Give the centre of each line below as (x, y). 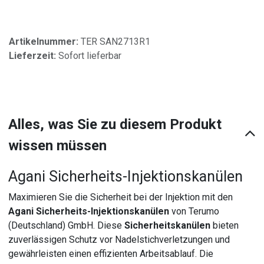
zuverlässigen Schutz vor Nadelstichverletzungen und (119, 239)
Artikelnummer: (45, 41)
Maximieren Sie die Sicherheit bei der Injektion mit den (121, 197)
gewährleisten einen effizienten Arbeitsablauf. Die (111, 253)
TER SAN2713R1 (115, 41)
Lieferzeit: (34, 55)
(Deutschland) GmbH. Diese (67, 225)
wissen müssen (58, 145)
